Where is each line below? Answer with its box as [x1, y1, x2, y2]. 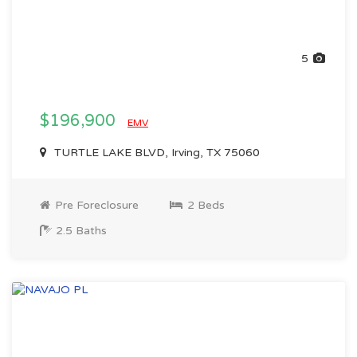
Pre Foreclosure [52, 198, 139, 212]
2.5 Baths [53, 224, 107, 237]
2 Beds [184, 198, 225, 212]
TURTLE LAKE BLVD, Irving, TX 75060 [51, 146, 260, 159]
